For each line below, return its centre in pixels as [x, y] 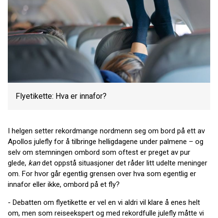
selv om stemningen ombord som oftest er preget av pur [99, 152]
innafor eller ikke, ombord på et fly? [64, 184]
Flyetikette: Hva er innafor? [61, 96]
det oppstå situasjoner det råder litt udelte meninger [124, 163]
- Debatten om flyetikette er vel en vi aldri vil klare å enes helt [104, 202]
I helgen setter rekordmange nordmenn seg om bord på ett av [106, 131]
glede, [18, 163]
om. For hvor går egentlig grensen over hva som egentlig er [102, 174]
